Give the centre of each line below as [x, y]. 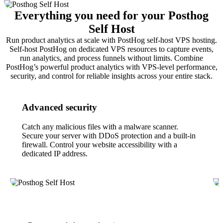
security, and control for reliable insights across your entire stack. [111, 76]
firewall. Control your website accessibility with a [100, 144]
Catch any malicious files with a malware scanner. [100, 126]
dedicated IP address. [55, 153]
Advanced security [59, 108]
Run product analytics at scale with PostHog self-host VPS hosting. [111, 40]
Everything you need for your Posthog [111, 16]
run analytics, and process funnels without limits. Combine [111, 58]
